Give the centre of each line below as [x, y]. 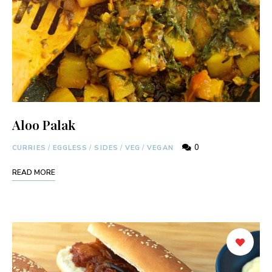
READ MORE [34, 172]
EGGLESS [70, 148]
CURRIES [29, 148]
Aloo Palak [44, 124]
